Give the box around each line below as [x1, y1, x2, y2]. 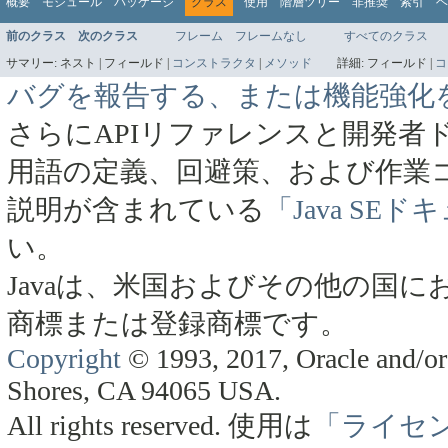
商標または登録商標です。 [7, 307, 348, 339]
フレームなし [235, 28, 307, 43]
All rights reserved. [7, 409, 228, 441]
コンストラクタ [172, 55, 256, 70]
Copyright [7, 342, 121, 374]
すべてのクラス [344, 28, 428, 43]
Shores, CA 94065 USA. [7, 374, 281, 406]
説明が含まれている [7, 193, 265, 225]
